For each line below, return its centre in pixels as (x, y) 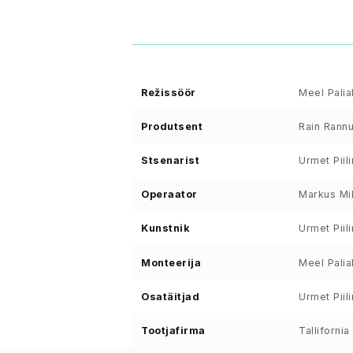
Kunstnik (166, 229)
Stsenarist (171, 161)
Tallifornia (324, 330)
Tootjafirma (173, 330)
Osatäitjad (171, 296)
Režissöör (169, 92)
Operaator (169, 195)
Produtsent (172, 126)
